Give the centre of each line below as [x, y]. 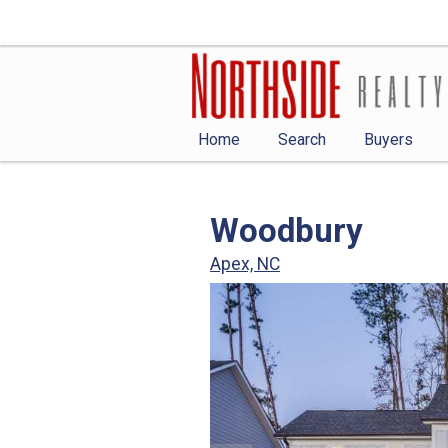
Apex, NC [245, 263]
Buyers [389, 139]
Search [302, 139]
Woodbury [286, 230]
